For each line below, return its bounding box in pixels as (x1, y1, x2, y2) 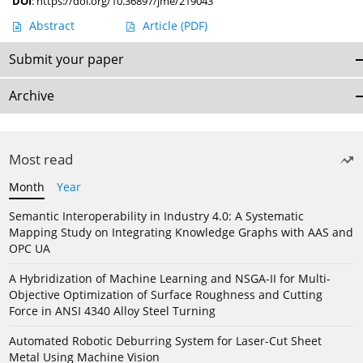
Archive (9, 87, 54, 105)
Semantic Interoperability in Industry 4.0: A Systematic (9, 208, 304, 224)
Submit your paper (9, 50, 124, 69)
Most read (9, 150, 73, 169)
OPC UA (9, 241, 50, 257)
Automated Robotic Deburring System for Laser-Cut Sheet (9, 333, 322, 349)
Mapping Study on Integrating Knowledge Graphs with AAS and (9, 224, 353, 241)
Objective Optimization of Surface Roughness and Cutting (9, 287, 322, 303)
